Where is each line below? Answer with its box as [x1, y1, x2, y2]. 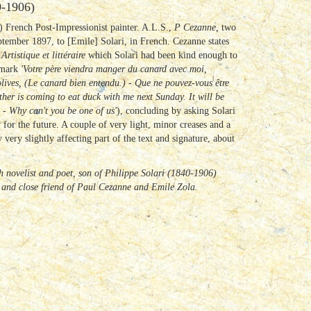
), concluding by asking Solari [117, 106, 235, 116]
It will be [189, 92, 224, 102]
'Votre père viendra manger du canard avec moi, [21, 64, 207, 74]
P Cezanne [174, 22, 216, 33]
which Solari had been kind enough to [88, 50, 237, 60]
